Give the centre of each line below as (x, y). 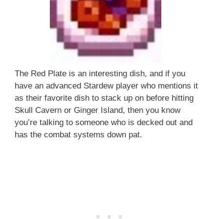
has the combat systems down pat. (78, 134)
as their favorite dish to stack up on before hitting (104, 98)
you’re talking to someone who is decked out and (104, 122)
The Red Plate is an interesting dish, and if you (100, 73)
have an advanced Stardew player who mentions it (106, 86)
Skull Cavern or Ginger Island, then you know (98, 110)
